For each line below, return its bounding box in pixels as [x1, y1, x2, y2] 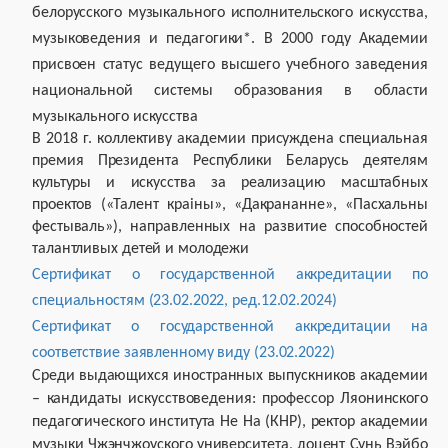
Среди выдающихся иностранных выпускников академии [32, 368, 428, 384]
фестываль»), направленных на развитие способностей [32, 219, 428, 235]
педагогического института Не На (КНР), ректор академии [32, 414, 428, 430]
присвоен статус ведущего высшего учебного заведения [32, 57, 428, 73]
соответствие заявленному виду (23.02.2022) [32, 345, 335, 361]
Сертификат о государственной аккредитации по [32, 267, 428, 283]
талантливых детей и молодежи [32, 241, 250, 257]
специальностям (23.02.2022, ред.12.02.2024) [32, 293, 337, 309]
